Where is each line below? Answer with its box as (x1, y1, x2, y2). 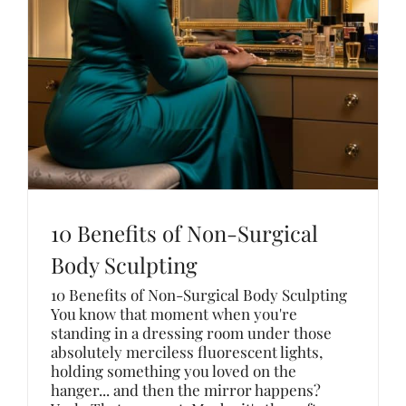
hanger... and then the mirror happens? (51, 380, 321, 400)
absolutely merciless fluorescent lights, (51, 342, 323, 362)
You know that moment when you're (51, 304, 297, 324)
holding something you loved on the (51, 361, 296, 381)
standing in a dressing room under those (51, 323, 332, 343)
